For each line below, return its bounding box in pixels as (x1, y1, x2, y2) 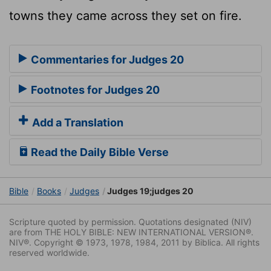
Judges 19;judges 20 (105, 185, 194, 196)
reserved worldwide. (9, 247, 90, 258)
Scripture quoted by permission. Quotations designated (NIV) (9, 216, 252, 227)
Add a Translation (30, 116, 123, 129)
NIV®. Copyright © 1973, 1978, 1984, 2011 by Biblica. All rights (9, 237, 260, 247)
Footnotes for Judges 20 (28, 83, 160, 97)
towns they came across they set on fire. (9, 8, 242, 24)
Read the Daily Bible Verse (28, 145, 169, 158)
